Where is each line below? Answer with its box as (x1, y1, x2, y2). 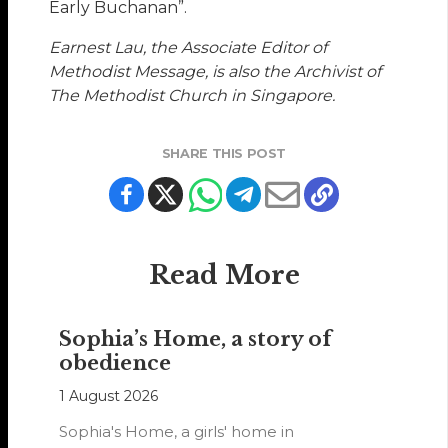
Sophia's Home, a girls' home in (59, 422, 295, 442)
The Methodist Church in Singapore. (49, 86, 336, 106)
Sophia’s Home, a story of (59, 327, 333, 352)
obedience (59, 351, 172, 376)
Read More (148, 259, 300, 292)
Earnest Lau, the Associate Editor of (49, 38, 328, 58)
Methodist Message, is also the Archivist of (49, 62, 382, 82)
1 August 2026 (59, 387, 159, 406)
